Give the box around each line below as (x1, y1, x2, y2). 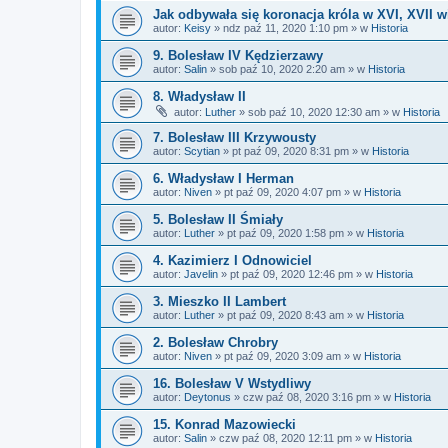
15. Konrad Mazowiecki (153, 417, 296, 432)
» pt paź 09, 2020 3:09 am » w (212, 350, 364, 362)
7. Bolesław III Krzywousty (153, 130, 316, 145)
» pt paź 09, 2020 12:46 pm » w (218, 268, 376, 280)
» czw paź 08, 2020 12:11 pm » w (207, 432, 375, 444)
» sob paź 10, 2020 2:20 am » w (207, 63, 368, 75)
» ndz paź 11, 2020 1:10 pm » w (211, 22, 371, 34)
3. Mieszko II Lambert (153, 294, 286, 309)
